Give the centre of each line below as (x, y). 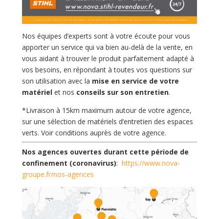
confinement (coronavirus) (69, 163)
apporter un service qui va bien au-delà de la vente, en (107, 47)
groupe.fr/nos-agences (58, 174)
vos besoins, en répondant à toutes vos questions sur (107, 69)
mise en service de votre (135, 81)
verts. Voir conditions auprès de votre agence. (94, 132)
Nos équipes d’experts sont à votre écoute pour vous (106, 36)
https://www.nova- (151, 163)
